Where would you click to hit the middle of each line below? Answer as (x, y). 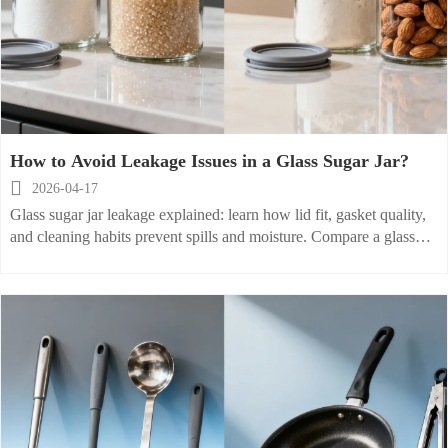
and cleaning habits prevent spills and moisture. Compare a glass (212, 237)
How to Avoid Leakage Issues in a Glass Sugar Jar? (209, 161)
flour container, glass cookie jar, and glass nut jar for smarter (198, 259)
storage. (34, 281)
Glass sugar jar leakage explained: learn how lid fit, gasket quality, (217, 215)
